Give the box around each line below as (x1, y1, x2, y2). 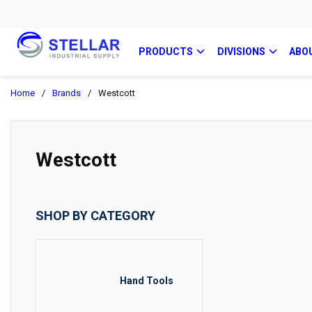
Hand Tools (120, 275, 174, 286)
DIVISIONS (217, 46, 265, 57)
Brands (52, 88, 81, 98)
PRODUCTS (139, 46, 194, 57)
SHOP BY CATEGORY (36, 208, 155, 223)
